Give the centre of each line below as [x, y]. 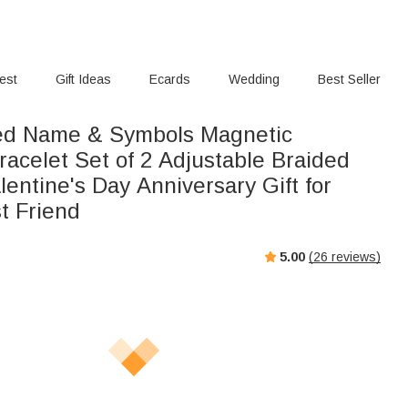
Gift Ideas [84, 79]
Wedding [254, 79]
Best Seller [349, 79]
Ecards [170, 79]
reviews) [354, 256]
